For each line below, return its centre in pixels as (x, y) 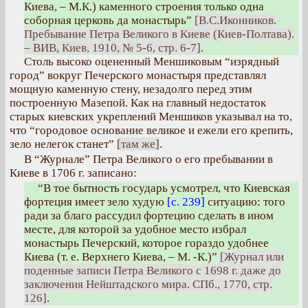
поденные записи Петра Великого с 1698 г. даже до (153, 271)
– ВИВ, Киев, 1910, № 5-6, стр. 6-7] (112, 48)
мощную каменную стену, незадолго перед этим (131, 89)
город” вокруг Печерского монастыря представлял (138, 75)
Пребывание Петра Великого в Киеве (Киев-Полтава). (159, 34)
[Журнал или (252, 257)
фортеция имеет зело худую (96, 202)
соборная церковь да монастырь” (109, 20)
